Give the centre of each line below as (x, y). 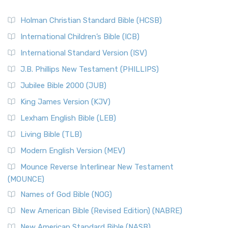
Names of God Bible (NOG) (66, 194)
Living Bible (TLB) (51, 134)
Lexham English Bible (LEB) (68, 118)
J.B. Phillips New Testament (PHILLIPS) (90, 69)
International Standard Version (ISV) (84, 53)
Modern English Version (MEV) (73, 151)
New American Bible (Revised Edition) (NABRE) (101, 211)
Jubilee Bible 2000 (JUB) (63, 85)
